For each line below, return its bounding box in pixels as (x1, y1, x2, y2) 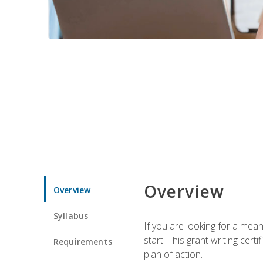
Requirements (53, 235, 112, 247)
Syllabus (53, 210, 89, 221)
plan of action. (143, 247, 203, 261)
